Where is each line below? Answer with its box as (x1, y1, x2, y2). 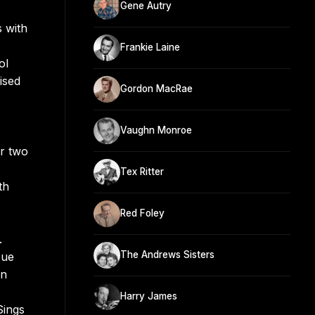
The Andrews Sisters (120, 249, 214, 261)
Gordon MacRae (120, 83, 193, 95)
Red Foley (120, 207, 165, 219)
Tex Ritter (120, 166, 164, 178)
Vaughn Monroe (120, 124, 192, 136)
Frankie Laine (120, 41, 180, 53)
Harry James (120, 290, 177, 302)
